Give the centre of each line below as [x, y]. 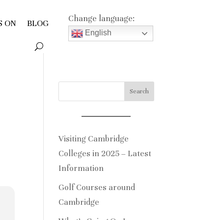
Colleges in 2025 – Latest [105, 153]
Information [81, 168]
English [97, 32]
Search [139, 91]
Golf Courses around [97, 187]
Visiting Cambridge [94, 139]
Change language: [101, 18]
